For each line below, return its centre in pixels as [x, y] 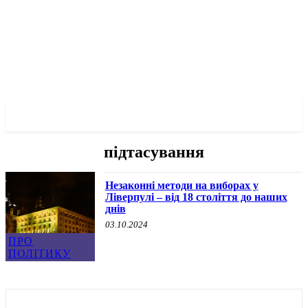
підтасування [154, 152]
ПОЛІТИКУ [40, 253]
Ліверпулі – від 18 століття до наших [196, 197]
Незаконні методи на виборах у [181, 185]
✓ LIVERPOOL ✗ [73, 115]
